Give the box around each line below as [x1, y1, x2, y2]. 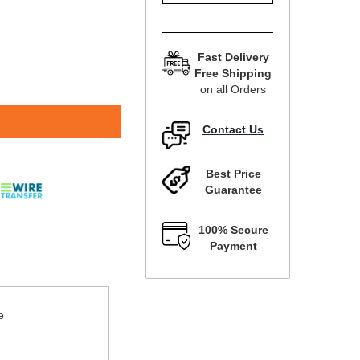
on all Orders [200, 83, 266, 96]
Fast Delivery [197, 51, 269, 64]
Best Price [205, 167, 261, 181]
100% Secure [198, 223, 268, 237]
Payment [209, 239, 257, 253]
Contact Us [202, 123, 264, 137]
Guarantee [204, 183, 262, 197]
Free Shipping [194, 67, 272, 80]
